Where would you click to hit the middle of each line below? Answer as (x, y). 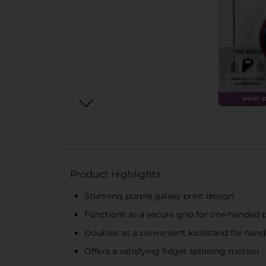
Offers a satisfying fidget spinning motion (172, 251)
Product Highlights (115, 174)
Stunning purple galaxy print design (159, 196)
